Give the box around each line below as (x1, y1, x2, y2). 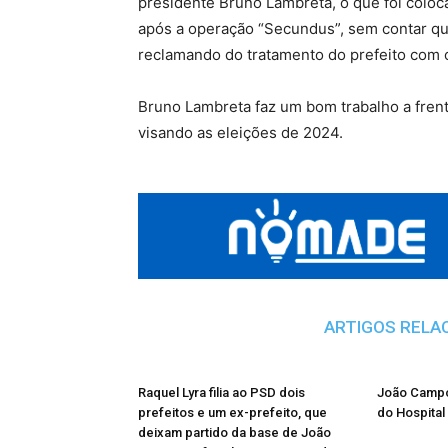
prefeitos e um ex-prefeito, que (138, 405, 327, 421)
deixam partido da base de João (138, 425, 331, 441)
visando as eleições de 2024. (138, 123, 343, 143)
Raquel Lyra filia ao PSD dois (138, 385, 305, 401)
